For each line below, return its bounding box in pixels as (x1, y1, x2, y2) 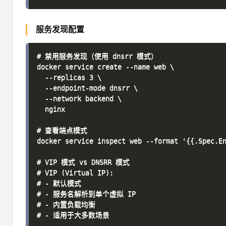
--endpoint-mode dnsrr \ (37, 84, 138, 92)
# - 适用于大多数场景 (37, 211, 109, 219)
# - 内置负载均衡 (37, 200, 95, 208)
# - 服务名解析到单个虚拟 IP (37, 190, 136, 198)
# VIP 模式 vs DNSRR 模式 (37, 158, 130, 166)
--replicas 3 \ (37, 73, 101, 81)
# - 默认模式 (37, 179, 81, 187)
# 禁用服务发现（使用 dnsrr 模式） (37, 52, 158, 60)
